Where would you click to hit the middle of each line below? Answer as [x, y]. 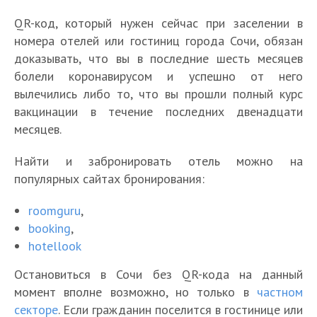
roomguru [54, 210]
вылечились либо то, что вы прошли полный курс [158, 93]
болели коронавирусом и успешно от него [158, 76]
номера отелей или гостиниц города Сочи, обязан [158, 40]
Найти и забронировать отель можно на [158, 161]
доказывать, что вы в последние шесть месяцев [158, 58]
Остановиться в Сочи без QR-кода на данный [158, 274]
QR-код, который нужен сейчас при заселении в [158, 23]
